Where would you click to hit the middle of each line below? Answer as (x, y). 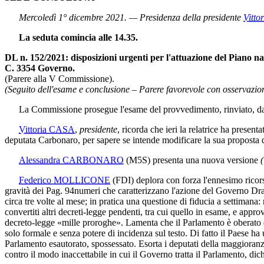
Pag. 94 (60, 190)
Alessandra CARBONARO (71, 160)
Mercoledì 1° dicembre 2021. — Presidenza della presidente (131, 17)
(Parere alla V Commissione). (60, 78)
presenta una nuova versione (205, 160)
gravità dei (25, 190)
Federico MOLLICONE (65, 180)
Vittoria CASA (47, 129)
